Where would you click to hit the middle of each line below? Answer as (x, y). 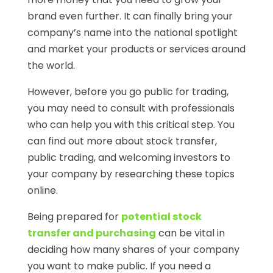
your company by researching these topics (131, 174)
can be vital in (190, 233)
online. (42, 190)
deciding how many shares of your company (133, 249)
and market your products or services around (136, 49)
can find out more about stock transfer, (122, 141)
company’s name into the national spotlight (132, 32)
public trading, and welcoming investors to (129, 157)
